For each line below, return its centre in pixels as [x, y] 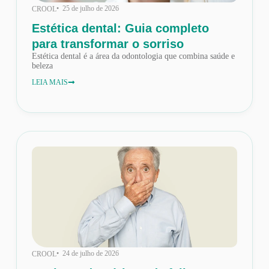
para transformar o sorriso [107, 44]
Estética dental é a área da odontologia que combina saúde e [133, 56]
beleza [42, 66]
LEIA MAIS [50, 83]
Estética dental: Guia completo [120, 29]
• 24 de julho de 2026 [87, 254]
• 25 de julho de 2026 [87, 9]
